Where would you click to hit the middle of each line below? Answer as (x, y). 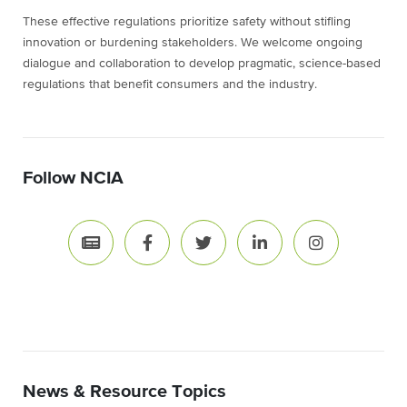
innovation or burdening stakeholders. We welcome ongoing (193, 43)
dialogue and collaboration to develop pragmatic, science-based (202, 64)
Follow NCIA (73, 179)
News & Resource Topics (124, 392)
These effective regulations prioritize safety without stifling (187, 22)
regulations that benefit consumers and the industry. (170, 85)
